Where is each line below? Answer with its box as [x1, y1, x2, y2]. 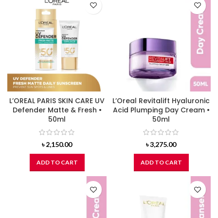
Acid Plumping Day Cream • [112, 105, 210, 115]
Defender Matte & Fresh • [12, 105, 102, 115]
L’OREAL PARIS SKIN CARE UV [9, 95, 105, 106]
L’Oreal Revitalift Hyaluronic [112, 95, 210, 106]
